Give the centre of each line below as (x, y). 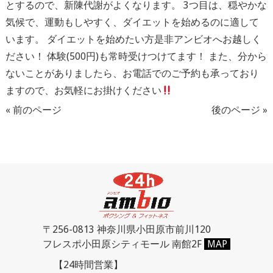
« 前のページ (33, 110)
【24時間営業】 (88, 265)
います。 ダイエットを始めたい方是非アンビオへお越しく (133, 39)
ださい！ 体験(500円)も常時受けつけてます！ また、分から (136, 56)
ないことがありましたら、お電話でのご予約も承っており (132, 73)
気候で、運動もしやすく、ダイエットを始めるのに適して (132, 22)
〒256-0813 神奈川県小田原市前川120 (127, 229)
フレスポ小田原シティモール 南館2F (123, 244)
